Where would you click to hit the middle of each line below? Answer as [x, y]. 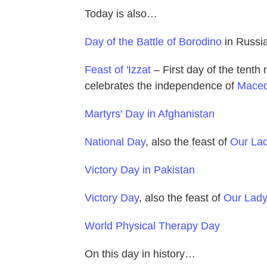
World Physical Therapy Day [152, 226]
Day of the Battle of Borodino [153, 41]
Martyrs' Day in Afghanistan [150, 114]
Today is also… [121, 13]
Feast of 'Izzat [118, 69]
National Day [115, 142]
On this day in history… [140, 254]
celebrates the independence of [161, 86]
